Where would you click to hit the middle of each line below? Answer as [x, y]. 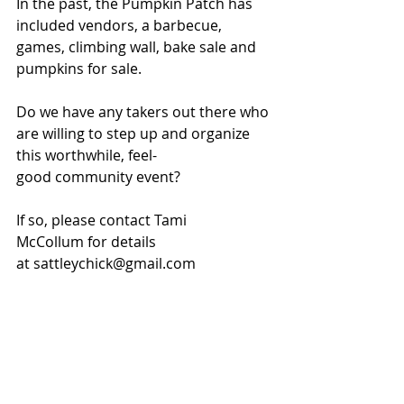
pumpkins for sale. [79, 69]
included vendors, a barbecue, [121, 25]
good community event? [98, 177]
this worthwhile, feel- [87, 155]
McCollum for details [88, 242]
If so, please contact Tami [103, 220]
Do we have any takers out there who [144, 112]
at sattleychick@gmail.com [106, 263]
